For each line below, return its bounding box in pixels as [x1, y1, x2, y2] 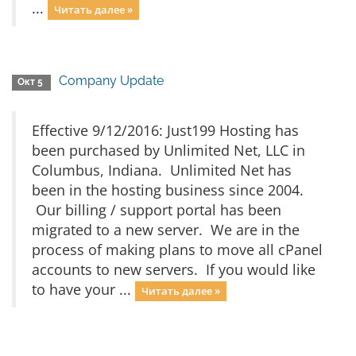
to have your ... [32, 280, 135, 299]
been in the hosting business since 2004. [32, 180, 304, 199]
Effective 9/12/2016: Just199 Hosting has [32, 121, 299, 140]
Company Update [59, 73, 164, 88]
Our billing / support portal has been [32, 200, 281, 219]
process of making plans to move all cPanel [32, 240, 323, 259]
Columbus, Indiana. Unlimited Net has [32, 161, 292, 180]
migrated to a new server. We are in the [32, 220, 300, 239]
